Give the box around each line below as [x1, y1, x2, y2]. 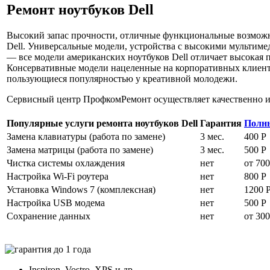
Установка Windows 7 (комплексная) [7, 184, 155, 195]
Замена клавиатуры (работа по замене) [7, 131, 165, 142]
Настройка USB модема [7, 198, 105, 208]
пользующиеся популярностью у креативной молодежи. [7, 73, 237, 84]
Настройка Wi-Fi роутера [7, 171, 108, 181]
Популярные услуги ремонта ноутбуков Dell [7, 118, 198, 128]
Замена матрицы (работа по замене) [7, 145, 153, 155]
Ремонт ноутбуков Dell [7, 1, 154, 17]
